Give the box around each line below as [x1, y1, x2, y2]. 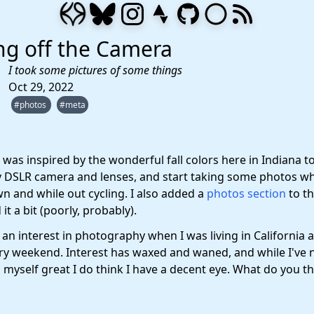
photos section [207, 186, 286, 201]
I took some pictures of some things [8, 62, 182, 78]
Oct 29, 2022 [8, 79, 74, 95]
